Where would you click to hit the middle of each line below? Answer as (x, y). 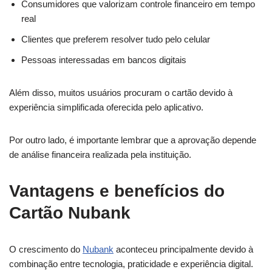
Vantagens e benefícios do (117, 191)
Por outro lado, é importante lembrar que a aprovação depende (133, 140)
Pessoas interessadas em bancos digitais (104, 59)
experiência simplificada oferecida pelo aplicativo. (106, 107)
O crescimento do (46, 249)
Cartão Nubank (70, 212)
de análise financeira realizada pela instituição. (100, 154)
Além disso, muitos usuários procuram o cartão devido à (121, 92)
